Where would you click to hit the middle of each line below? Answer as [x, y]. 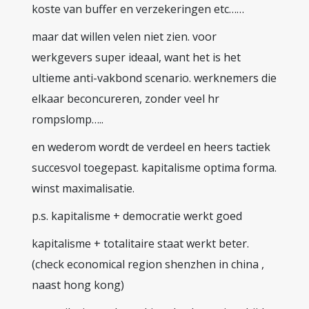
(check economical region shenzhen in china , [148, 264]
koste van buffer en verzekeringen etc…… [138, 9]
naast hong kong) [78, 285]
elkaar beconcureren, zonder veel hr [126, 99]
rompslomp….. [68, 119]
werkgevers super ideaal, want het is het [136, 57]
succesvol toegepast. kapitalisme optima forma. [154, 168]
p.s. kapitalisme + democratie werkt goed [137, 216]
